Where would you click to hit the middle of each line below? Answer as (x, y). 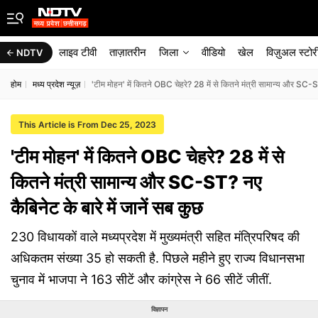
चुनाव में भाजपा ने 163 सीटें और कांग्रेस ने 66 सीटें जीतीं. (141, 279)
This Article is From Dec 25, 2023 (87, 125)
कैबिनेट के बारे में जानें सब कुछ (107, 208)
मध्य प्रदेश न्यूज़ (56, 84)
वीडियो (213, 52)
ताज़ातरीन (128, 52)
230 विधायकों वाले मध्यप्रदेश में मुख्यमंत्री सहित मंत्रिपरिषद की (155, 237)
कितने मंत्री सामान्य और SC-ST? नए (136, 182)
